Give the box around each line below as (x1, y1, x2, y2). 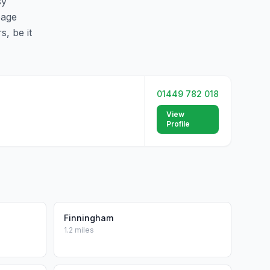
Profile (166, 119, 190, 128)
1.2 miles (64, 225, 94, 234)
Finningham (64, 213, 113, 223)
